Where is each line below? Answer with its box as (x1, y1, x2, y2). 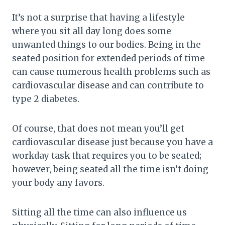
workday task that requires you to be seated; (12, 150, 201, 161)
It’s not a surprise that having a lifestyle (12, 12, 185, 23)
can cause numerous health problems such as (12, 66, 210, 77)
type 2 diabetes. (12, 93, 79, 104)
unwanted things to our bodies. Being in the (12, 39, 201, 50)
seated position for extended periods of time (12, 52, 205, 64)
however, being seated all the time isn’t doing (12, 163, 208, 175)
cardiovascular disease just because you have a (12, 136, 213, 148)
